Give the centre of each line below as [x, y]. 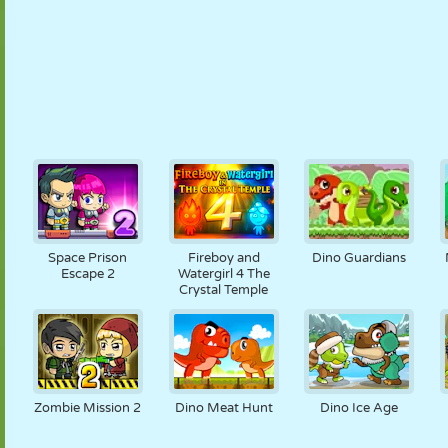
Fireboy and [223, 258]
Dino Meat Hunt [223, 408]
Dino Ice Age [359, 408]
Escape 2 [87, 274]
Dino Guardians [359, 258]
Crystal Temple [224, 290]
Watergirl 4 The [223, 274]
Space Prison [88, 258]
